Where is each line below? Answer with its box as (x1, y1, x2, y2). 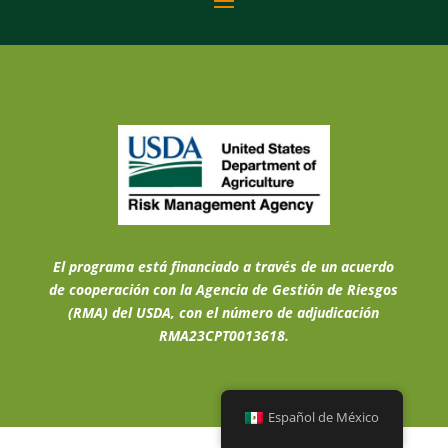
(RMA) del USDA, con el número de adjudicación (68, 302, 380, 322)
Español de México (268, 409, 380, 426)
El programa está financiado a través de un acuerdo (53, 256, 395, 276)
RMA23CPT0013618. (158, 325, 289, 345)
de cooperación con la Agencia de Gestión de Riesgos (49, 279, 399, 299)
